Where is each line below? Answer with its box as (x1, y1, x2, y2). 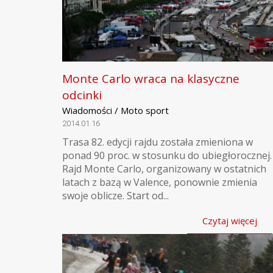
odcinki (62, 87, 102, 103)
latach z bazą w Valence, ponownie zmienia (62, 175, 257, 189)
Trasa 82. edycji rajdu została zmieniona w (62, 135, 253, 149)
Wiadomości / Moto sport (62, 104, 169, 116)
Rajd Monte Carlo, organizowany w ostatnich (62, 162, 266, 175)
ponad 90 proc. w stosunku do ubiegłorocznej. (62, 149, 272, 162)
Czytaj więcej (202, 214, 257, 227)
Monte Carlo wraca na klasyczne (62, 71, 239, 87)
